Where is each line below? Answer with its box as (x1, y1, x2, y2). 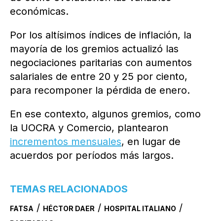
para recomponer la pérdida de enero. (10, 84, 190, 96)
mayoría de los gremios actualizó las (10, 42, 179, 55)
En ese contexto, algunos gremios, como (10, 108, 201, 120)
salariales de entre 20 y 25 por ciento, (10, 70, 187, 82)
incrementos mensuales (10, 135, 121, 147)
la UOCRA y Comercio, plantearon (10, 121, 168, 134)
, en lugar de (121, 135, 181, 147)
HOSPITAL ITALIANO (104, 204, 176, 213)
